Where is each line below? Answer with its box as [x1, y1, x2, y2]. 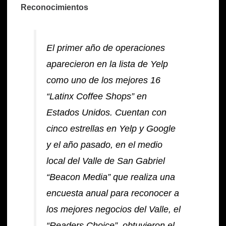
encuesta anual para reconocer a [46, 188, 180, 199]
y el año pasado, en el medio [46, 140, 163, 150]
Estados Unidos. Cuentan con [46, 107, 167, 118]
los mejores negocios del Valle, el [46, 204, 181, 215]
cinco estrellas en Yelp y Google [46, 124, 176, 134]
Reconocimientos [21, 3, 88, 12]
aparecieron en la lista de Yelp [46, 59, 168, 70]
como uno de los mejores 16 [46, 75, 161, 86]
